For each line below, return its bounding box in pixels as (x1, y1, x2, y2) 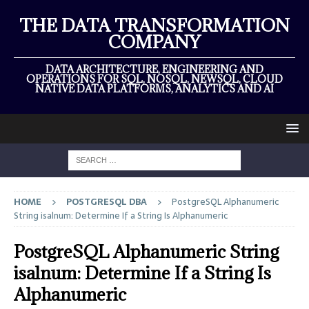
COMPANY (108, 30, 201, 53)
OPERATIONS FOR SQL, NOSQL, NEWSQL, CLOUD (26, 72, 283, 86)
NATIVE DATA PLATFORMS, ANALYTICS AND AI (35, 82, 274, 95)
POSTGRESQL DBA (66, 195, 147, 209)
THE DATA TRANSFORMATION (19, 14, 290, 37)
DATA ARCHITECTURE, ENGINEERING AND (46, 63, 263, 76)
